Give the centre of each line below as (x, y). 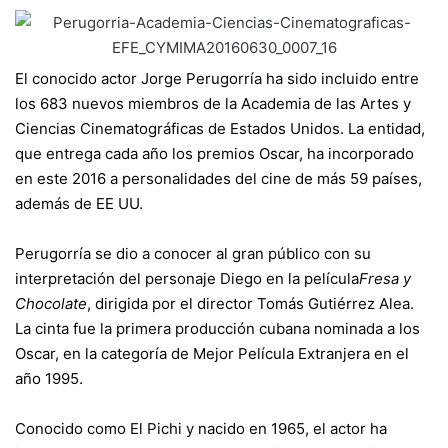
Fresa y (385, 278)
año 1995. (49, 378)
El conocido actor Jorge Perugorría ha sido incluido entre (217, 78)
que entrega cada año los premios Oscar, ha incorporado (214, 153)
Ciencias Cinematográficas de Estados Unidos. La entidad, (220, 128)
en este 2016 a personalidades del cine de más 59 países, (218, 178)
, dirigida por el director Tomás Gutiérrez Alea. (250, 303)
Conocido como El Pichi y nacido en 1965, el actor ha (201, 428)
